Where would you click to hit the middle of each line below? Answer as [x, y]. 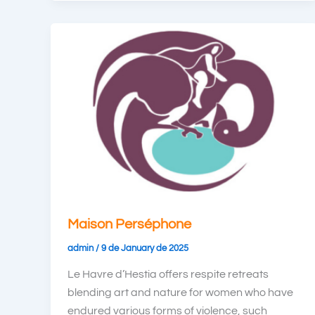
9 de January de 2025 [145, 248]
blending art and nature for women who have [180, 293]
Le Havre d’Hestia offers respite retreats [168, 275]
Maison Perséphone [129, 224]
